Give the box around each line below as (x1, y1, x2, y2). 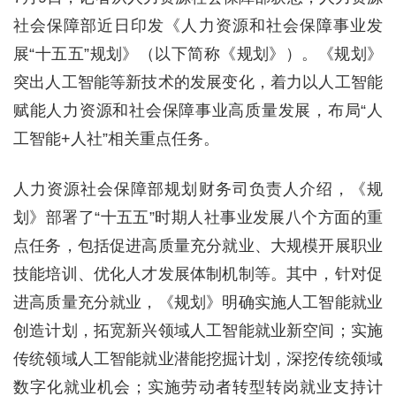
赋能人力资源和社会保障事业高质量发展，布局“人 (13, 102, 383, 119)
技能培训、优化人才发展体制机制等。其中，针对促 (13, 265, 383, 283)
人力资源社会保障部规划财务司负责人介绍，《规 (13, 180, 383, 198)
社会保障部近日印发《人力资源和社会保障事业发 (13, 17, 383, 34)
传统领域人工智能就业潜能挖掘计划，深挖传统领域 (13, 350, 383, 368)
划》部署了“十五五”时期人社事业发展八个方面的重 (13, 209, 383, 226)
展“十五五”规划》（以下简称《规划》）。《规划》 (13, 45, 383, 63)
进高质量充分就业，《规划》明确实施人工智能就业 (13, 293, 383, 311)
